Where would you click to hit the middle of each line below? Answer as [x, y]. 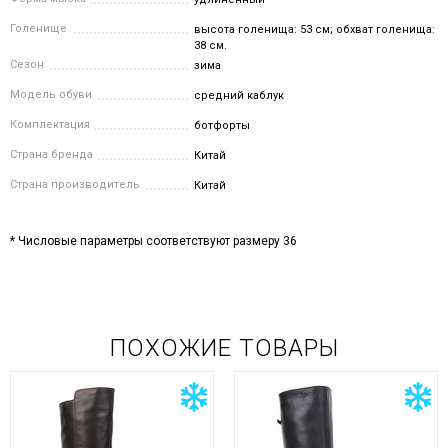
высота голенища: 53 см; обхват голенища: [315, 30]
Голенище [38, 29]
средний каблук [239, 96]
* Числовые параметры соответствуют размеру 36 [153, 241]
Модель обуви [51, 95]
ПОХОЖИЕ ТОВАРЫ [224, 348]
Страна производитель [75, 185]
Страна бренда [51, 155]
